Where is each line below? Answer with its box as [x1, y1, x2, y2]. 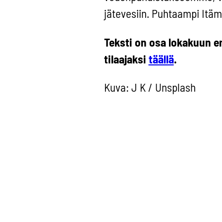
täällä [148, 52, 174, 66]
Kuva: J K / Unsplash [104, 80, 196, 94]
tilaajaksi [104, 52, 149, 66]
